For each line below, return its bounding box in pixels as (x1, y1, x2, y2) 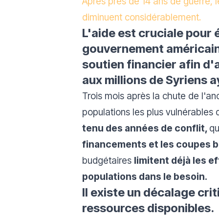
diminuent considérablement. (82, 11, 201, 23)
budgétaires (82, 154, 134, 166)
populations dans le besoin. (82, 171, 207, 182)
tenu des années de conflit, (82, 122, 209, 134)
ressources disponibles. (82, 201, 217, 215)
